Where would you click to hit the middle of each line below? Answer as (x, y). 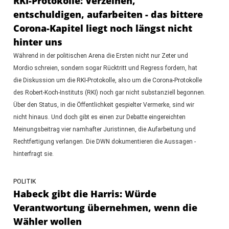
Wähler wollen (47, 221)
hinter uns (38, 42)
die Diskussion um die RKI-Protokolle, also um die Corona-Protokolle (107, 80)
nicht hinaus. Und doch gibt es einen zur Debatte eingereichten (99, 117)
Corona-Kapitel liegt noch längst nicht (102, 28)
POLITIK (24, 181)
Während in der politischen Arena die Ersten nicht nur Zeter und (100, 55)
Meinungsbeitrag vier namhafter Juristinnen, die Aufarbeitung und (104, 129)
